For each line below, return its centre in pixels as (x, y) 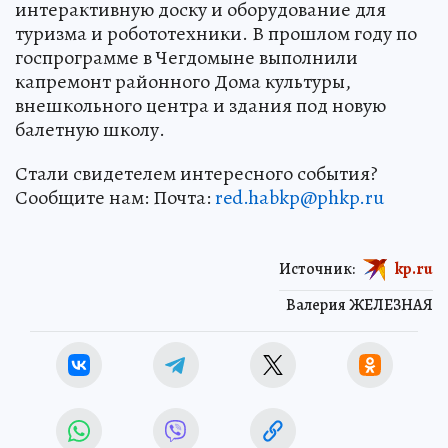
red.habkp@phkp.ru (299, 234)
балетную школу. (90, 166)
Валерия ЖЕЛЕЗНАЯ (359, 341)
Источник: (317, 304)
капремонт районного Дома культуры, (183, 118)
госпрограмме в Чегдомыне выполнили (186, 94)
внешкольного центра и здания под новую (200, 142)
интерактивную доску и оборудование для (200, 46)
